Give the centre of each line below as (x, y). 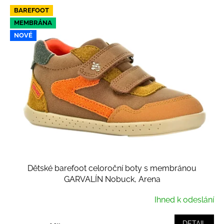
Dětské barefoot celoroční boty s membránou (112, 168)
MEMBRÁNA (33, 23)
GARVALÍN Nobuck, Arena (112, 179)
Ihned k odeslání (184, 200)
